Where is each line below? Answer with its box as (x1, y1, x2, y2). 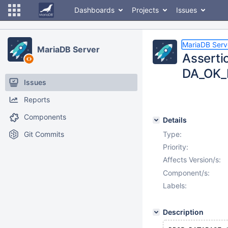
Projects (132, 6, 159, 14)
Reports (24, 95, 50, 104)
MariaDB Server (37, 44, 100, 54)
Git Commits (24, 130, 64, 138)
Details (163, 116, 187, 124)
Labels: (163, 181, 187, 190)
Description (163, 208, 204, 216)
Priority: (163, 142, 188, 151)
